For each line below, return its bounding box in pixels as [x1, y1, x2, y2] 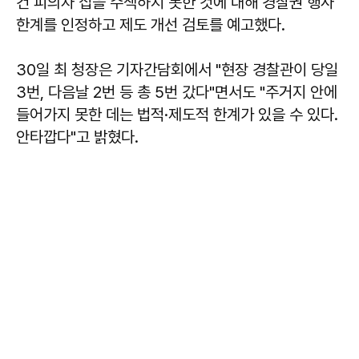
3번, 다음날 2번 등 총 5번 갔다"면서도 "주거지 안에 [16, 82, 337, 102]
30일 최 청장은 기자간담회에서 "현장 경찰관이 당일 [16, 59, 338, 79]
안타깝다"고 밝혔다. [16, 127, 139, 147]
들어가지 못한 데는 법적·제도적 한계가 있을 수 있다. [16, 104, 338, 124]
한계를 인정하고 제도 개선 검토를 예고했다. [16, 14, 285, 34]
